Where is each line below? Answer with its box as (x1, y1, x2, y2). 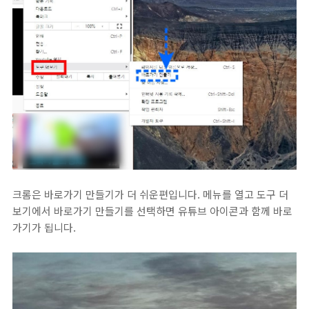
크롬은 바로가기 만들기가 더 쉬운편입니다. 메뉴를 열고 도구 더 (12, 187, 288, 201)
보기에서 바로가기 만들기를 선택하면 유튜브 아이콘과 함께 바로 (12, 203, 292, 218)
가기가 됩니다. (12, 220, 76, 235)
